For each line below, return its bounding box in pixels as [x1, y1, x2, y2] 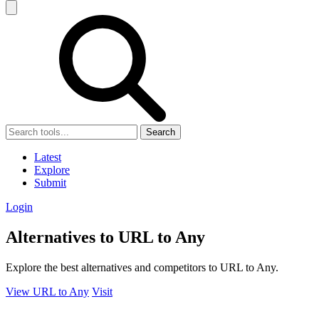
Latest [34, 151, 61, 163]
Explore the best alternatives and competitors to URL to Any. [6, 261, 278, 273]
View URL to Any [6, 285, 89, 298]
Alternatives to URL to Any [6, 227, 205, 246]
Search [146, 127, 175, 137]
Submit [34, 177, 66, 189]
